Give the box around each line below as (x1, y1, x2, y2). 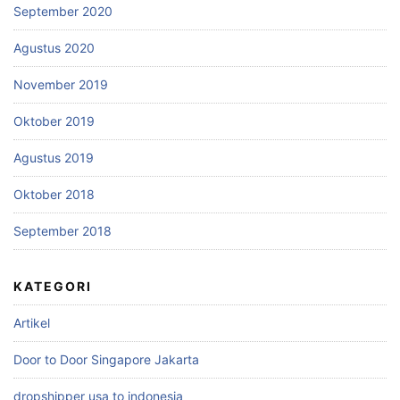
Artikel (13, 315, 50, 331)
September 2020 (13, 4, 112, 20)
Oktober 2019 (13, 113, 95, 129)
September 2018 (13, 223, 112, 239)
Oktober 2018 (13, 187, 95, 203)
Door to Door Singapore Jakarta (13, 352, 199, 368)
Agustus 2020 (13, 40, 95, 56)
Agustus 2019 (13, 150, 94, 166)
